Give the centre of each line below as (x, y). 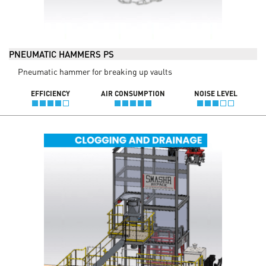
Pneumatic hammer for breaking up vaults (95, 71)
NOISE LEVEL (216, 93)
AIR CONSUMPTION (133, 93)
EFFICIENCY (50, 93)
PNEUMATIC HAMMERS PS (61, 54)
